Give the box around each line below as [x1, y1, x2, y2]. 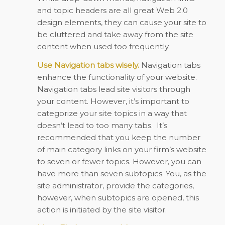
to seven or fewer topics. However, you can [37, 156, 201, 166]
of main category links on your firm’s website [37, 144, 206, 154]
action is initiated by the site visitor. [37, 204, 167, 214]
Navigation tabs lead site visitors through [37, 84, 190, 94]
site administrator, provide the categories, [37, 180, 194, 190]
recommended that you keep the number [37, 132, 200, 142]
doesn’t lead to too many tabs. [37, 120, 153, 130]
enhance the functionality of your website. [37, 72, 197, 82]
